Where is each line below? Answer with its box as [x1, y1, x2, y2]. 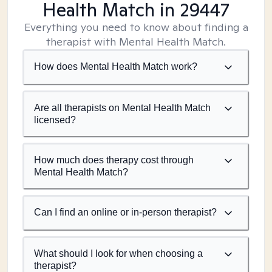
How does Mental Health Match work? [34, 61, 197, 72]
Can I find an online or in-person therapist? [34, 207, 217, 217]
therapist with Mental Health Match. [46, 35, 226, 49]
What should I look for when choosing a [34, 248, 203, 259]
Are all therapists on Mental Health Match [34, 103, 211, 113]
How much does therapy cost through [34, 155, 194, 165]
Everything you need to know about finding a [24, 20, 248, 34]
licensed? [34, 115, 76, 125]
